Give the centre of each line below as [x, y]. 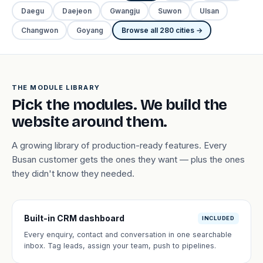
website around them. [90, 122]
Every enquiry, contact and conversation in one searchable [128, 235]
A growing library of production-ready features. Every [119, 145]
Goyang [90, 30]
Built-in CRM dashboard [74, 218]
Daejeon [77, 11]
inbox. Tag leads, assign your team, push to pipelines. [120, 246]
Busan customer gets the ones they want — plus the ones [128, 159]
